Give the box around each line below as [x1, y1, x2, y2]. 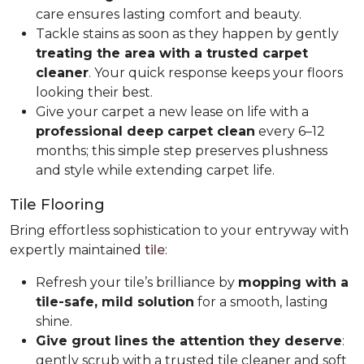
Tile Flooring [10, 195, 105, 214]
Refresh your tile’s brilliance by [36, 274, 238, 290]
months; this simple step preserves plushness [36, 142, 327, 158]
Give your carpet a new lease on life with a [36, 103, 309, 119]
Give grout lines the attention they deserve [36, 332, 342, 349]
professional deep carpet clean [36, 123, 255, 139]
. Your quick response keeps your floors [89, 64, 343, 80]
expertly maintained [10, 241, 145, 258]
